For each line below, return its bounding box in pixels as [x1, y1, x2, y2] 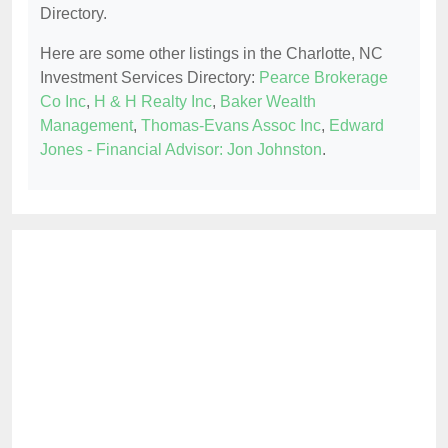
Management [40, 116, 133, 134]
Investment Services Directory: [40, 68, 259, 86]
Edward [329, 116, 384, 134]
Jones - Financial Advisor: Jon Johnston [40, 140, 322, 158]
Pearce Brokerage [259, 68, 388, 86]
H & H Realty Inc [94, 92, 212, 110]
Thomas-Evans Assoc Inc [141, 116, 321, 134]
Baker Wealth [220, 92, 316, 110]
